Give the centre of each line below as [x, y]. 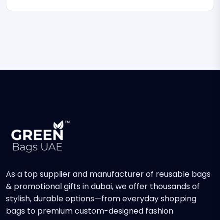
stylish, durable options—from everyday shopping [101, 199]
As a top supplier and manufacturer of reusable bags [108, 174]
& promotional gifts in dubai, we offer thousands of [103, 187]
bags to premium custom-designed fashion [90, 211]
